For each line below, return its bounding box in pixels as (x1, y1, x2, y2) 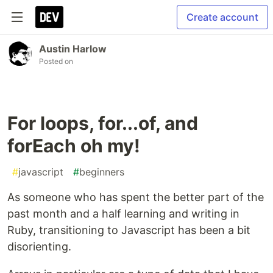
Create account (186, 11, 258, 23)
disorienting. (7, 240, 71, 253)
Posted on (39, 57, 73, 66)
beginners (79, 166, 124, 178)
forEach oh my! (7, 135, 140, 157)
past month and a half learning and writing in (7, 207, 239, 220)
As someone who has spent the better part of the (7, 191, 264, 204)
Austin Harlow (39, 43, 107, 55)
